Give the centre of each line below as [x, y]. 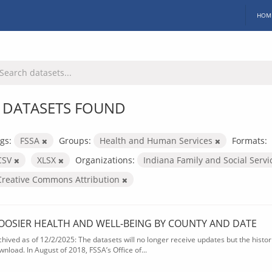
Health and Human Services [157, 140]
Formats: [250, 140]
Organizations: [105, 160]
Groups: [75, 140]
